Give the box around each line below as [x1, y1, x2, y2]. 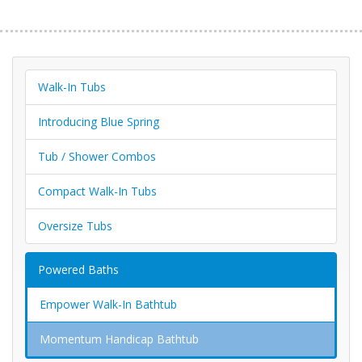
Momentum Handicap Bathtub [40, 331, 199, 347]
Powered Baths [38, 262, 119, 278]
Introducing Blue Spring [38, 114, 159, 130]
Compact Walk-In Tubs [38, 183, 157, 200]
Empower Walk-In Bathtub [40, 297, 177, 313]
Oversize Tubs [38, 218, 112, 234]
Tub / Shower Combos [38, 149, 156, 165]
